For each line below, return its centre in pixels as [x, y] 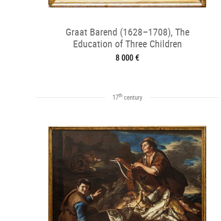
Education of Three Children [127, 44]
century [132, 97]
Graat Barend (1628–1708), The [127, 32]
